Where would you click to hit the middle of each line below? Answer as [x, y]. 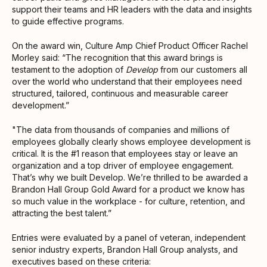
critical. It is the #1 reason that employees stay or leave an [125, 153]
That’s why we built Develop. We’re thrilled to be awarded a [130, 177]
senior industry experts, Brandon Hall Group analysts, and [125, 249]
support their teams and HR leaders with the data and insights [132, 9]
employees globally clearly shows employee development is [131, 141]
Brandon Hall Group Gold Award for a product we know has [128, 189]
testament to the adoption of [69, 69]
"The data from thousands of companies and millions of [121, 129]
